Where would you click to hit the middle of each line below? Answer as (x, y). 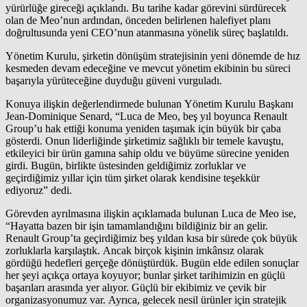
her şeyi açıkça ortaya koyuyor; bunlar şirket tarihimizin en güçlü (145, 275)
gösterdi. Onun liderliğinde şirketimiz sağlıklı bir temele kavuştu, (145, 140)
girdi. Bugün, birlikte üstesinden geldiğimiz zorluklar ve (126, 165)
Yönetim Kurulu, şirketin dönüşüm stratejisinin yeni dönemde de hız (153, 56)
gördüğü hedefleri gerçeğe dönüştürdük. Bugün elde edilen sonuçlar (152, 262)
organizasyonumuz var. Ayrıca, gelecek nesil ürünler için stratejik (146, 299)
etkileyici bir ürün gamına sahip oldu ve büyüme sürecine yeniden (147, 153)
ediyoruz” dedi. (39, 190)
